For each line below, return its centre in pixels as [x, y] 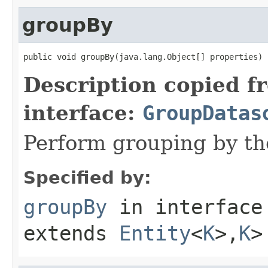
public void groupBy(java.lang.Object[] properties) [143, 57]
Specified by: [87, 177]
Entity [155, 233]
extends [71, 233]
